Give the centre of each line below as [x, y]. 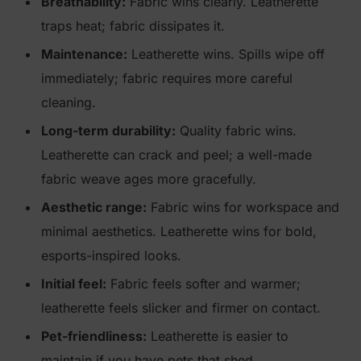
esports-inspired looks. [111, 255]
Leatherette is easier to [218, 336]
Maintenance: [84, 54]
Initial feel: [74, 284]
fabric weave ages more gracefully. [149, 179]
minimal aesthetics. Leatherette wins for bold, [179, 231]
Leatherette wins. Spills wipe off [226, 54]
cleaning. [68, 102]
